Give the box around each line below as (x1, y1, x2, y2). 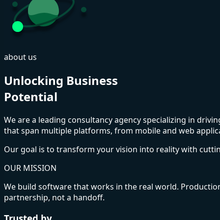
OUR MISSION (4, 162, 56, 173)
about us (4, 52, 37, 62)
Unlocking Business (4, 72, 118, 88)
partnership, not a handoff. (4, 192, 105, 203)
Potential (4, 88, 57, 105)
